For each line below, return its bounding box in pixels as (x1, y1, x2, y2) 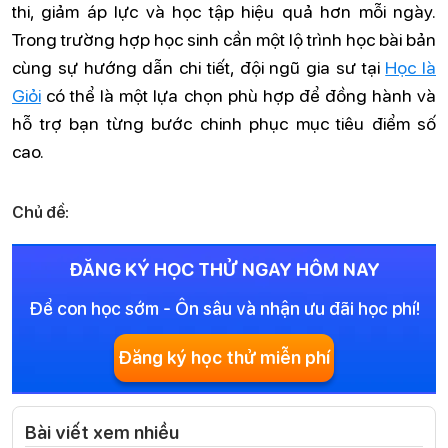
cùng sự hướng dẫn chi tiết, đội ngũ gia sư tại (12, 55, 386, 80)
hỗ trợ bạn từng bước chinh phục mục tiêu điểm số (12, 111, 436, 136)
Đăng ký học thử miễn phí (118, 345, 330, 370)
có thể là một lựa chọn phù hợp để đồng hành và (41, 83, 436, 108)
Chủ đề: (12, 200, 69, 222)
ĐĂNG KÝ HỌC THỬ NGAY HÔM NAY (68, 256, 380, 281)
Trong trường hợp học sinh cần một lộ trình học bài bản (12, 27, 436, 52)
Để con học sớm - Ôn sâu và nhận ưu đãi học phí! (28, 295, 420, 320)
